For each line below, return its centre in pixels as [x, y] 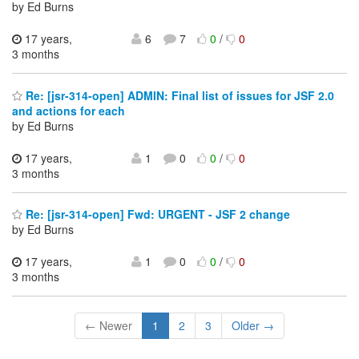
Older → [253, 326]
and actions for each [69, 110]
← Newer [109, 326]
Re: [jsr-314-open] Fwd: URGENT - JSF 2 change [156, 214]
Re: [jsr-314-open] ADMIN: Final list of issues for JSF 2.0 [178, 95]
